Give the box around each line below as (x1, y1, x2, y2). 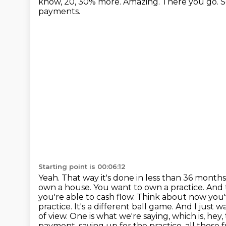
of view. (38, 211, 70, 221)
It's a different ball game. (74, 202, 176, 211)
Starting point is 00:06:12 (38, 162, 126, 171)
